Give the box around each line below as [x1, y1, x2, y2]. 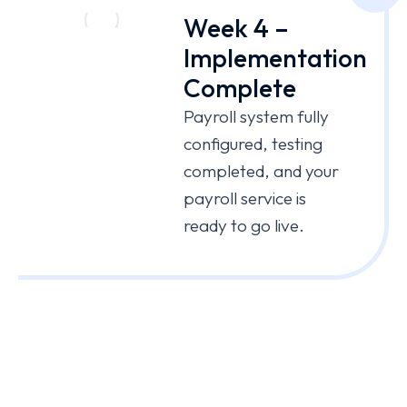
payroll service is [183, 186, 306, 209]
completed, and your [183, 159, 339, 182]
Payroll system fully [183, 104, 329, 127]
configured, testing [183, 132, 323, 154]
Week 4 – [183, 11, 289, 44]
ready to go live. [183, 213, 304, 236]
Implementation [183, 41, 367, 74]
